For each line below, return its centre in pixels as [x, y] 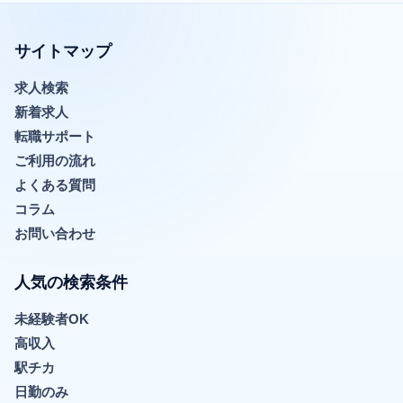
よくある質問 [55, 185]
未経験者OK [52, 319]
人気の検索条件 [71, 282]
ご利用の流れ [55, 161]
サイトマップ [63, 51]
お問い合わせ [55, 233]
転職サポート [55, 136]
